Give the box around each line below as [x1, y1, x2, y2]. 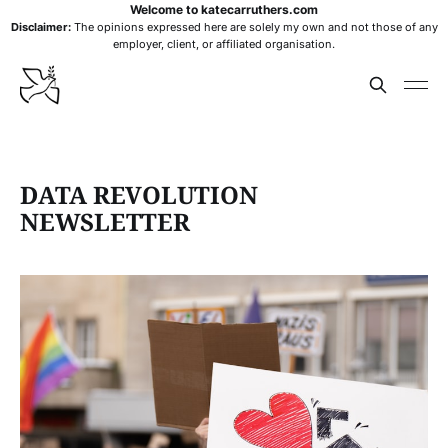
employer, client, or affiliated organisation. [113, 37, 335, 51]
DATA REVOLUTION [20, 178, 258, 211]
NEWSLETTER [20, 205, 190, 238]
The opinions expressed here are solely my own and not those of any [70, 20, 438, 34]
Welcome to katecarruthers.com [130, 2, 318, 17]
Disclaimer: [10, 20, 71, 34]
